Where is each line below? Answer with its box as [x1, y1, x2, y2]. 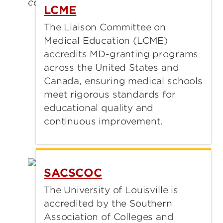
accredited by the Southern [44, 198, 172, 209]
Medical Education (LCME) [44, 35, 168, 46]
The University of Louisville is [44, 185, 179, 196]
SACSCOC [44, 166, 102, 180]
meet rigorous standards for [44, 89, 176, 100]
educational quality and [44, 103, 154, 113]
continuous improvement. [44, 116, 163, 126]
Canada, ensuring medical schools [44, 76, 203, 86]
